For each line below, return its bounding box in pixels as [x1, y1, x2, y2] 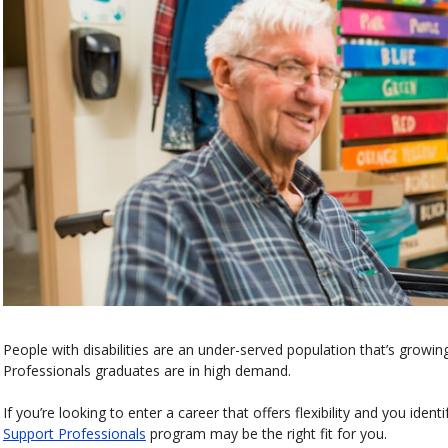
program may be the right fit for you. [145, 423, 387, 443]
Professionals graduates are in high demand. [2, 360, 291, 380]
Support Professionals [2, 423, 146, 443]
